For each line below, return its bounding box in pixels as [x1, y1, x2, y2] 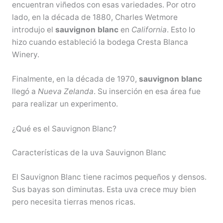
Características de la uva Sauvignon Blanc [11, 148, 166, 158]
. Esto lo [166, 24, 195, 34]
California [131, 24, 167, 34]
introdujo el [11, 24, 55, 34]
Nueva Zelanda [37, 87, 94, 97]
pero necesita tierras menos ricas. [11, 197, 135, 207]
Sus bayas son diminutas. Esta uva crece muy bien [11, 184, 196, 194]
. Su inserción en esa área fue [93, 87, 201, 97]
